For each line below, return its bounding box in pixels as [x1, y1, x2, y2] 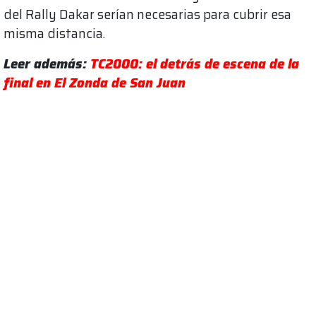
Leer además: [4, 53, 90, 74]
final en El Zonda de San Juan [4, 72, 186, 93]
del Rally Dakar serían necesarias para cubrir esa [4, 4, 291, 25]
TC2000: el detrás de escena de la [90, 53, 299, 74]
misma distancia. [4, 23, 105, 44]
